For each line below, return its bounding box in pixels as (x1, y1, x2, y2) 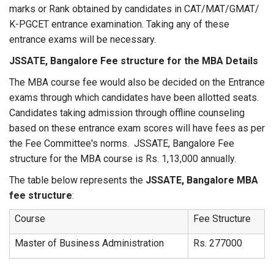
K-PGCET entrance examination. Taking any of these (9, 18, 229, 30)
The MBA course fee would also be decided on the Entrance (9, 76, 265, 88)
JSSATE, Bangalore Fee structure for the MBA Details (9, 55, 258, 67)
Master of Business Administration (15, 237, 164, 249)
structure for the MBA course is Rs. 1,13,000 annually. (9, 153, 236, 165)
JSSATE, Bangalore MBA (146, 174, 258, 186)
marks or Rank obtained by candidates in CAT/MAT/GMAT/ (9, 3, 259, 15)
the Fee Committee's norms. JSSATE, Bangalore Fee (9, 138, 234, 149)
